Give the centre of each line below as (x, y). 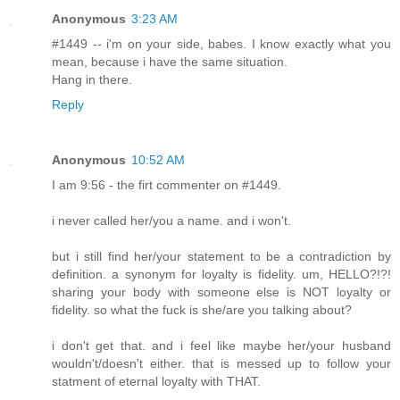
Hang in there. (92, 79)
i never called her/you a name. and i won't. (171, 220)
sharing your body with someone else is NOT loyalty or (221, 292)
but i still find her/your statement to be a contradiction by (221, 256)
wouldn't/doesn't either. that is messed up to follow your (221, 363)
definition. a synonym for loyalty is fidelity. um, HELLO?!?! (221, 274)
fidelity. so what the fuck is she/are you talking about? (202, 309)
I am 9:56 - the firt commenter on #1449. (167, 184)
